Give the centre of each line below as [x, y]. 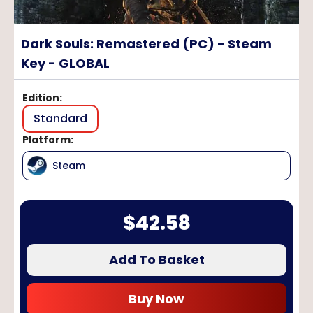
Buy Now [156, 298]
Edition [41, 97]
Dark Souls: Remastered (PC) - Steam [146, 43]
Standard [60, 118]
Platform [46, 139]
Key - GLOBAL [65, 63]
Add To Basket [156, 259]
